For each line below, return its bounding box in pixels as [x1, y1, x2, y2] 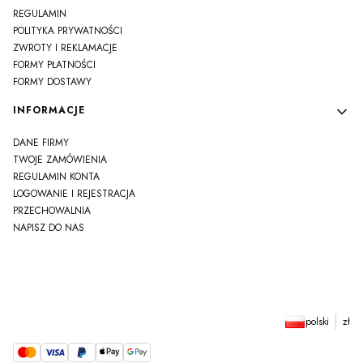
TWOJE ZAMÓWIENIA [13, 152, 107, 167]
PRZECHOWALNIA [13, 203, 91, 218]
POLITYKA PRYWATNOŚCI [13, 23, 122, 38]
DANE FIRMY [13, 135, 69, 150]
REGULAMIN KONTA [13, 169, 100, 184]
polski [305, 314, 329, 329]
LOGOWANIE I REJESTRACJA [13, 186, 135, 201]
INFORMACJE [13, 102, 85, 117]
